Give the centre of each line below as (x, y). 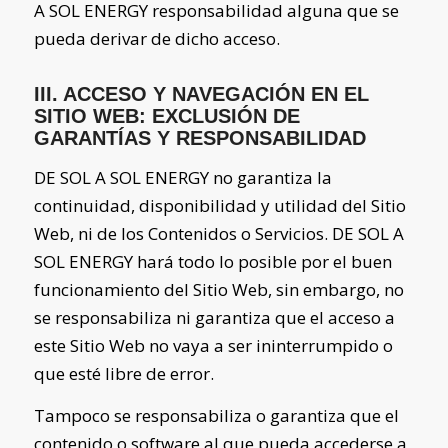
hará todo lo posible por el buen (262, 261)
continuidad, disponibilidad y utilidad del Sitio (219, 205)
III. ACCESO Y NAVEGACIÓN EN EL (201, 94)
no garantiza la (270, 177)
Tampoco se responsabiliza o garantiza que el (216, 416)
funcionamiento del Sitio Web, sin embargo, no (218, 289)
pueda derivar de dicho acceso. (156, 39)
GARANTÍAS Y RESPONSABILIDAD (199, 138)
